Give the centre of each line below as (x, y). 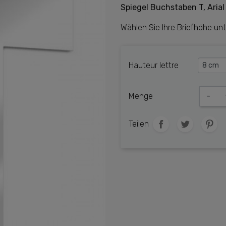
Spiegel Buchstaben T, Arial (173, 7)
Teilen (139, 124)
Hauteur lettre (154, 65)
